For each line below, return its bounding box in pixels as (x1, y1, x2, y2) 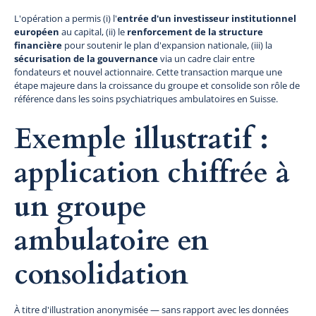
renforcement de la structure (127, 25, 263, 38)
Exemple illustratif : (14, 119, 269, 159)
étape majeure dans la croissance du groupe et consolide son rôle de (14, 78, 300, 92)
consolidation (14, 255, 188, 294)
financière (14, 38, 62, 51)
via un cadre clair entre (158, 51, 255, 65)
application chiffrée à (14, 153, 290, 193)
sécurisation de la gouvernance (14, 51, 158, 65)
